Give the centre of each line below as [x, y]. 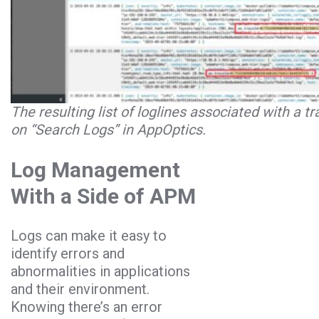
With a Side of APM [103, 196]
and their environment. [80, 289]
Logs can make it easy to [89, 235]
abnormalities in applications [100, 271]
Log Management [95, 169]
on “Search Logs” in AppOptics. [108, 129]
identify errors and [68, 253]
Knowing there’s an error [87, 307]
